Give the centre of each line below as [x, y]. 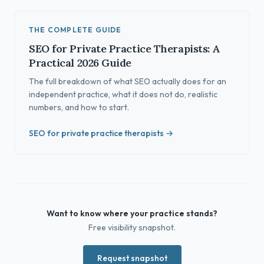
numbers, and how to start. [79, 107]
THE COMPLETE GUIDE [75, 30]
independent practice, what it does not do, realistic [123, 94]
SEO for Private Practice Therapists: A [124, 49]
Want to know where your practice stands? [132, 213]
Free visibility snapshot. [132, 227]
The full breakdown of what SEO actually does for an [128, 81]
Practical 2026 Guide [80, 63]
